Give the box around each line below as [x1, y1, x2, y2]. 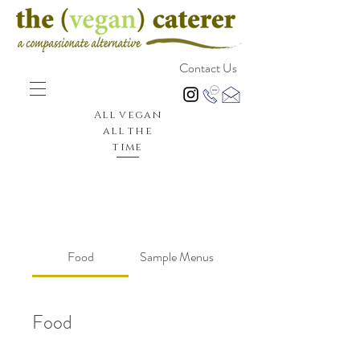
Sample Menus [140, 247, 214, 266]
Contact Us [178, 59, 237, 77]
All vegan [94, 108, 162, 122]
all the [102, 124, 153, 138]
